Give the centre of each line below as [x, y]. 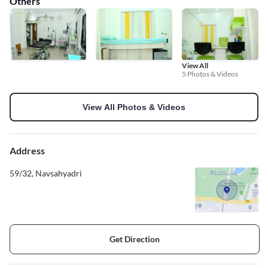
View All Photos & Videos [134, 107]
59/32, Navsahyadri [46, 173]
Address [27, 150]
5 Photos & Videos [210, 74]
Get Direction [135, 239]
